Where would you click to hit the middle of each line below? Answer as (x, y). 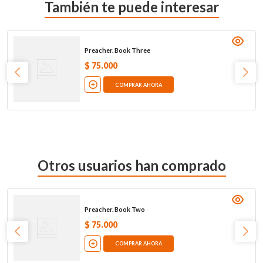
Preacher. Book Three (117, 50)
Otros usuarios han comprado (131, 166)
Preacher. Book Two (114, 209)
